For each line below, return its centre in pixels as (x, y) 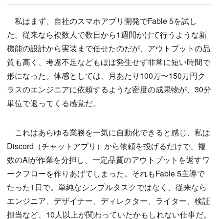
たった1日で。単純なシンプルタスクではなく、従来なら (107, 187)
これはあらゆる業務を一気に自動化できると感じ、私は (109, 132)
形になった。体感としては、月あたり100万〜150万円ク (106, 76)
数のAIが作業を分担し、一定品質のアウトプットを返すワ (108, 160)
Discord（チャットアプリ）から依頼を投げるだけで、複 (106, 146)
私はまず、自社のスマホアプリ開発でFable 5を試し (102, 21)
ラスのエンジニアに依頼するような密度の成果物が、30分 (109, 89)
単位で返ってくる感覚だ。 (54, 103)
